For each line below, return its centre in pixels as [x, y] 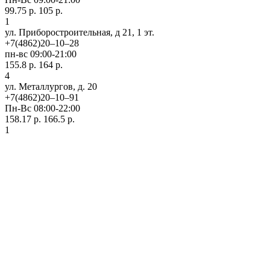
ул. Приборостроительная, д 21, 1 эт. [80, 32]
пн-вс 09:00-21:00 [41, 54]
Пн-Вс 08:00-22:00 [42, 108]
